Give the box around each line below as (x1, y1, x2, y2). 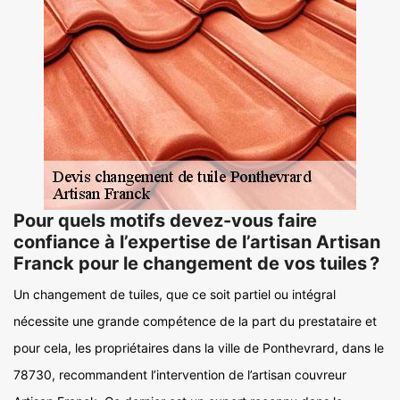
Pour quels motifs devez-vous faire (13, 210, 317, 231)
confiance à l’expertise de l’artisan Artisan (13, 231, 380, 253)
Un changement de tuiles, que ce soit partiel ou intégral (13, 287, 336, 302)
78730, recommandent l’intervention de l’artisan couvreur (13, 367, 346, 382)
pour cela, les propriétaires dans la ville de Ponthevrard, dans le (13, 340, 384, 355)
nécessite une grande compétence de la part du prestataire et (13, 313, 377, 329)
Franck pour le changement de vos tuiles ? (13, 253, 379, 274)
